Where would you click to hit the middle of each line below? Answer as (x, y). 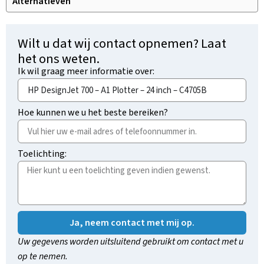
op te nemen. (43, 256)
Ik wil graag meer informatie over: (86, 71)
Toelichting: (42, 154)
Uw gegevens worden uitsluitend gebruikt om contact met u (131, 242)
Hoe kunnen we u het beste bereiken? (93, 113)
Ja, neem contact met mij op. (132, 223)
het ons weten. (59, 59)
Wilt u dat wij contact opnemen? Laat (122, 44)
